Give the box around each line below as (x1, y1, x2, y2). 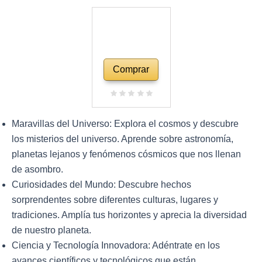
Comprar (113, 64, 149, 74)
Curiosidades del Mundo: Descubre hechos (12, 179, 191, 189)
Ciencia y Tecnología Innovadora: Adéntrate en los (12, 240, 220, 250)
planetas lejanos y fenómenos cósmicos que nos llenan (12, 149, 241, 159)
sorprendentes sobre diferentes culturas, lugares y (12, 194, 218, 205)
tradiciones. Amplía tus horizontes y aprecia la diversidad (12, 209, 247, 220)
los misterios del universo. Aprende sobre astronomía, (12, 133, 233, 144)
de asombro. (12, 164, 63, 174)
